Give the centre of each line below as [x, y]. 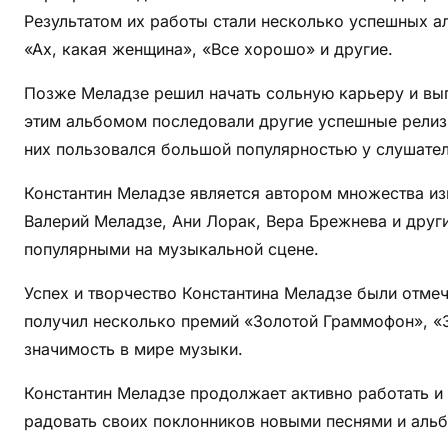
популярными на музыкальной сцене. [171, 248]
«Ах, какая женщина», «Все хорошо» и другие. [208, 48]
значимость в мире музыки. [133, 348]
